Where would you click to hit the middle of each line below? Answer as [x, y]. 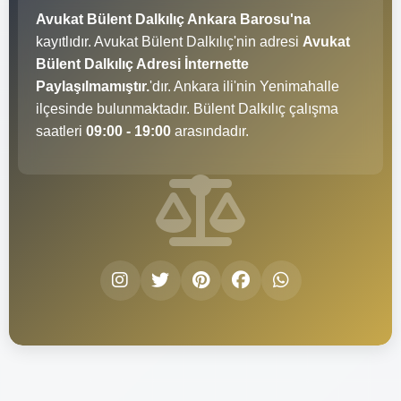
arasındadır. [210, 131]
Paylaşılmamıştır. [93, 86]
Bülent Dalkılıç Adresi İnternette [142, 64]
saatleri [61, 131]
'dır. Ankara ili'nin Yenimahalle [244, 86]
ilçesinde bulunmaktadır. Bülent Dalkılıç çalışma [187, 108]
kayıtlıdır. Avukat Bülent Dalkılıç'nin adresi [169, 41]
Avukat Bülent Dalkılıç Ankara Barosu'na [173, 19]
